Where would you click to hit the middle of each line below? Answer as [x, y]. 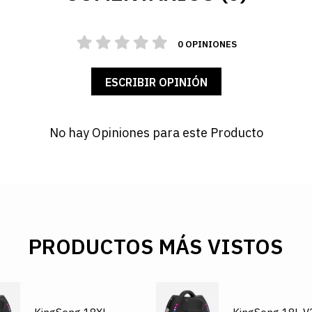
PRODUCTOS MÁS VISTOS [156, 246]
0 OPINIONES [207, 44]
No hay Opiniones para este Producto [156, 132]
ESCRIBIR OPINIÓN [156, 82]
